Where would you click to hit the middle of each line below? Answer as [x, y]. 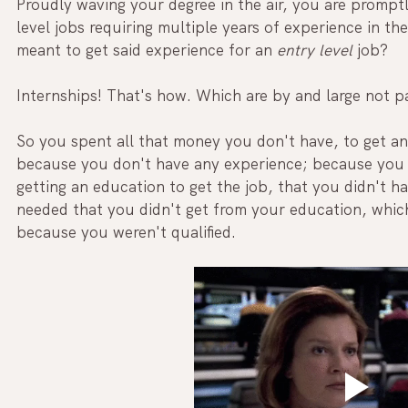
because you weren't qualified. [131, 233]
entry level [312, 51]
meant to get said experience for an [144, 51]
